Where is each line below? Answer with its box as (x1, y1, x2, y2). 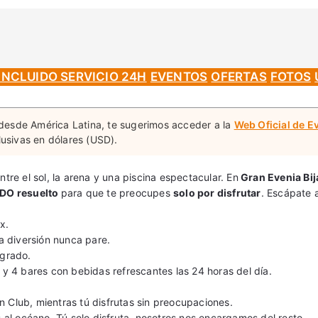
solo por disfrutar (173, 187, 261, 199)
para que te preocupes (60, 187, 174, 199)
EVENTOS (150, 70, 208, 84)
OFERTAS (211, 70, 267, 84)
